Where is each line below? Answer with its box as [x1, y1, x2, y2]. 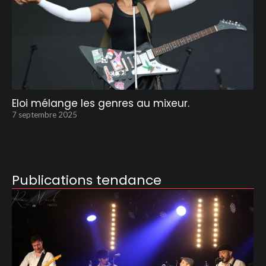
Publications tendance [12, 170, 161, 189]
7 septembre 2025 [12, 109, 77, 119]
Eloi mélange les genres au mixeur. [12, 96, 189, 110]
